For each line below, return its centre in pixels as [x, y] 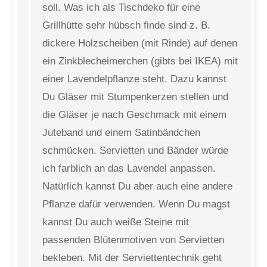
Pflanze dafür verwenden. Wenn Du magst [136, 204]
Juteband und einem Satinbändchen [122, 133]
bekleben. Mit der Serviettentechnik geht [132, 258]
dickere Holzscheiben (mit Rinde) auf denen [140, 43]
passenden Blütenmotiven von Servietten [133, 240]
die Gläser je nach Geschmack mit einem [135, 115]
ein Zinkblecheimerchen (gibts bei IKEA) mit [140, 61]
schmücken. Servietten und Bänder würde [136, 150]
